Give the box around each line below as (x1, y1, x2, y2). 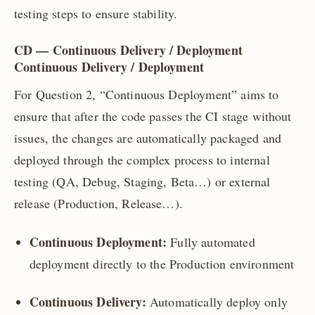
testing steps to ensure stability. (14, 5, 178, 22)
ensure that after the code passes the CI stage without (14, 108, 292, 125)
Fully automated (167, 233, 255, 250)
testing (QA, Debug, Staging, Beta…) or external (14, 173, 271, 191)
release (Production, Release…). (14, 195, 183, 212)
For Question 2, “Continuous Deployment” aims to (14, 86, 279, 103)
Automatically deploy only (146, 293, 288, 311)
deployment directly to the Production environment (29, 255, 295, 272)
